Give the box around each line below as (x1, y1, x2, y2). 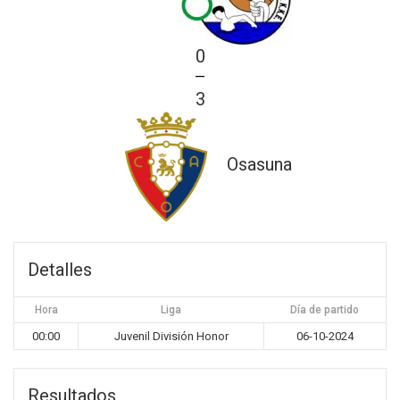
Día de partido (290, 304, 359, 316)
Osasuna (226, 154, 292, 176)
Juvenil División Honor (113, 329, 229, 343)
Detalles (28, 259, 92, 280)
